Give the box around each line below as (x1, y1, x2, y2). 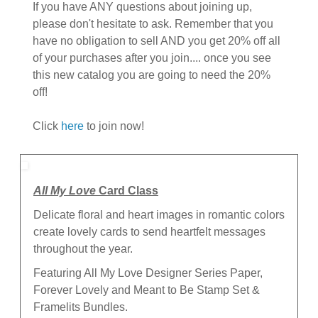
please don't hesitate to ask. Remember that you (33, 17, 273, 30)
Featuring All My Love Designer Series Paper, (33, 266, 263, 279)
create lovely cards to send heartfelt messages (33, 225, 265, 238)
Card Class (96, 184, 158, 197)
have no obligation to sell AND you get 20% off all (33, 34, 280, 47)
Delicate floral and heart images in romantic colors (33, 208, 285, 221)
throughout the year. (33, 242, 133, 255)
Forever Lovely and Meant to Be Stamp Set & (33, 283, 260, 296)
